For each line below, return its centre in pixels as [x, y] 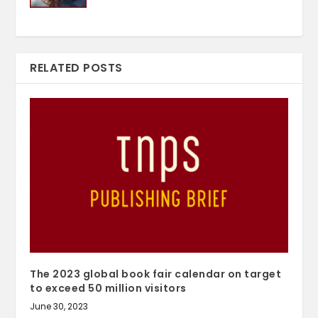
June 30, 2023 [59, 306]
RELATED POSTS [76, 67]
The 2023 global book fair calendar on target [156, 274]
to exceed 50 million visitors [108, 288]
